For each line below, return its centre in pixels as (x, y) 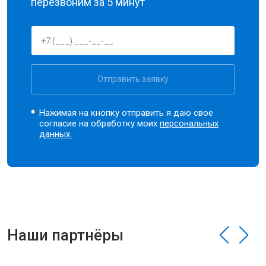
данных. (56, 134)
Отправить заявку (133, 79)
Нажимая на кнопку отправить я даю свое (126, 113)
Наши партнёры (65, 235)
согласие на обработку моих (100, 123)
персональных (189, 123)
